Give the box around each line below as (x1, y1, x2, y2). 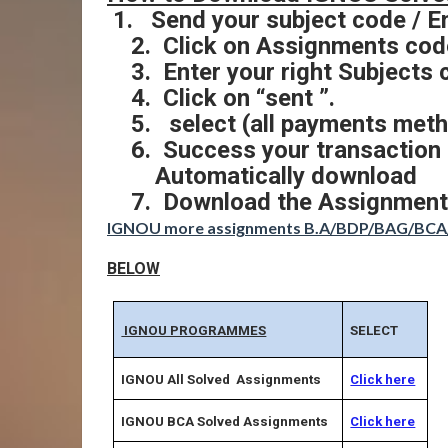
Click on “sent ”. (163, 84, 335, 112)
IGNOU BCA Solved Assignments (121, 414, 329, 429)
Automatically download (155, 162, 417, 190)
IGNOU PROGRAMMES (121, 323, 267, 338)
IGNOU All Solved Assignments (121, 372, 322, 387)
